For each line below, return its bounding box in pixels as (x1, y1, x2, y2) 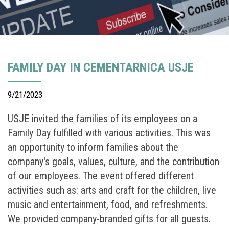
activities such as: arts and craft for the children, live (8, 184, 216, 196)
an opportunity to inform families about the (8, 141, 178, 153)
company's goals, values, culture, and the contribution (8, 155, 219, 168)
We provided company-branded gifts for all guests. (8, 212, 213, 225)
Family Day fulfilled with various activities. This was (8, 126, 211, 139)
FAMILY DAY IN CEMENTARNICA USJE (8, 60, 194, 75)
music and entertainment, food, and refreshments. (8, 198, 208, 211)
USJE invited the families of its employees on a (8, 112, 197, 125)
